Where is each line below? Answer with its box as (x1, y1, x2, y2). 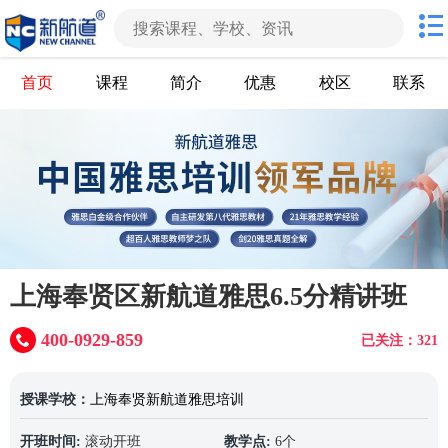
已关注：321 (361, 333, 438, 348)
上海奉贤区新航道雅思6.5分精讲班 (10, 282, 407, 311)
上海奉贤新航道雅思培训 (90, 392, 244, 407)
